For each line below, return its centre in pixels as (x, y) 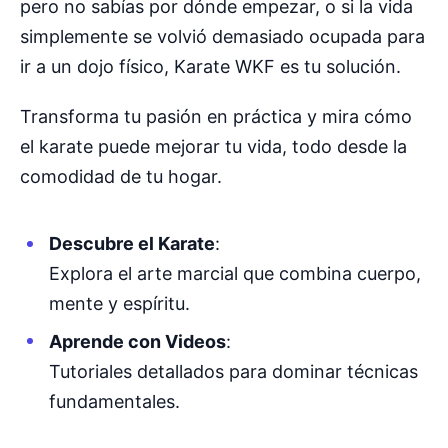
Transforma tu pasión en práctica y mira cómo (216, 116)
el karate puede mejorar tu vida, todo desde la (213, 146)
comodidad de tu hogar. (121, 176)
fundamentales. (114, 401)
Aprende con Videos (137, 341)
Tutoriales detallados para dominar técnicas (233, 371)
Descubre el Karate (131, 244)
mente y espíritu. (119, 304)
